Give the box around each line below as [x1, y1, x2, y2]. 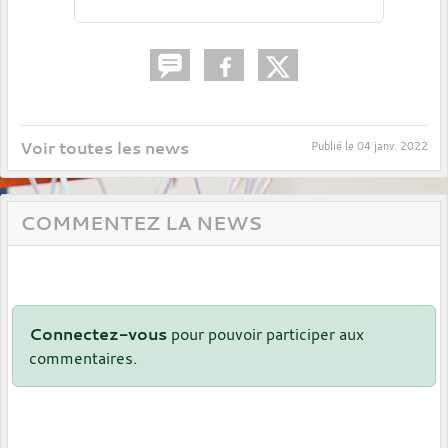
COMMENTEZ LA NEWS [20, 210, 262, 237]
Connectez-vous [29, 323, 167, 346]
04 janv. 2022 [357, 139, 428, 154]
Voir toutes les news [20, 137, 189, 160]
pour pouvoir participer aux [167, 323, 364, 346]
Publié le [311, 139, 357, 154]
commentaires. [29, 347, 137, 370]
